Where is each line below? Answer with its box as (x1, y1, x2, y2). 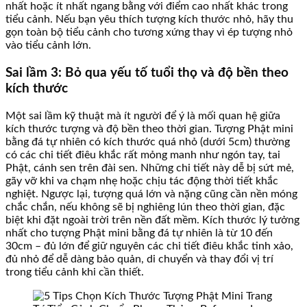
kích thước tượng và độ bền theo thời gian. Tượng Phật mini (5, 123, 293, 134)
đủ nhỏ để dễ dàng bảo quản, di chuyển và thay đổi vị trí (5, 253, 273, 265)
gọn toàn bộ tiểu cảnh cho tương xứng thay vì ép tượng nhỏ (5, 27, 293, 38)
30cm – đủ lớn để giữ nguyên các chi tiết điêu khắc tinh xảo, (5, 240, 293, 251)
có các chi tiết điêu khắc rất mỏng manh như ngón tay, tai (5, 149, 280, 160)
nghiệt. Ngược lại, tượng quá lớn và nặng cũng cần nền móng (5, 188, 297, 199)
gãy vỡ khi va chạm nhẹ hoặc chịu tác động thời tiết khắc (5, 175, 278, 186)
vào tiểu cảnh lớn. (5, 40, 91, 51)
